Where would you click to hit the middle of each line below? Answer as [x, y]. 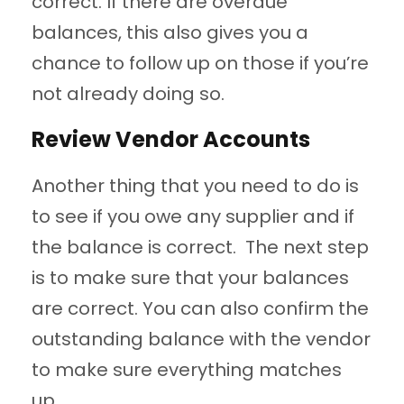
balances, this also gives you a [170, 33]
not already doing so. [128, 94]
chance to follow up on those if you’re [200, 64]
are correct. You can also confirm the [200, 309]
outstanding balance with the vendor [201, 340]
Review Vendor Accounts [171, 140]
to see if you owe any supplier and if [193, 217]
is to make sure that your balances [190, 278]
